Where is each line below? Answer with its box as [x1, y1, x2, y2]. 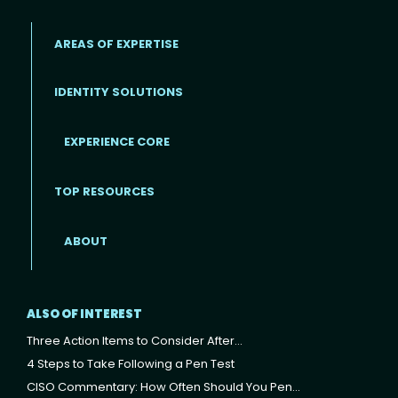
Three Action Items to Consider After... [27, 331, 243, 349]
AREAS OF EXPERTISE [54, 35, 179, 52]
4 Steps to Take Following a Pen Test [27, 354, 235, 372]
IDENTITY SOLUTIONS [54, 84, 183, 101]
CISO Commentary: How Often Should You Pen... [27, 378, 300, 395]
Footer [35, 144, 72, 162]
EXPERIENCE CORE [64, 133, 170, 151]
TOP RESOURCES [54, 183, 155, 201]
